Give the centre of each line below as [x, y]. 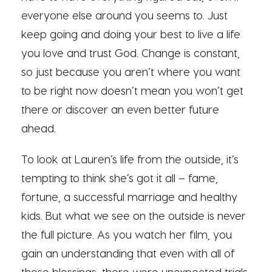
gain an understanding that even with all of [128, 253]
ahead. [39, 128]
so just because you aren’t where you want [131, 72]
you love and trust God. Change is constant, [131, 53]
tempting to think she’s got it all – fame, [120, 178]
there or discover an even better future [120, 109]
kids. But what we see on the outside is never [134, 216]
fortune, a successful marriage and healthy [129, 197]
